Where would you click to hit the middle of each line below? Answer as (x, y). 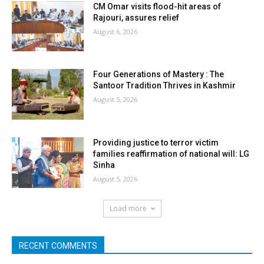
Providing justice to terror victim (156, 143)
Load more (128, 208)
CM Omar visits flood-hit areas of (157, 6)
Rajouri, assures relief (136, 17)
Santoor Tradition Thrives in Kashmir (165, 86)
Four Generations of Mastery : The (159, 75)
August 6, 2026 (115, 31)
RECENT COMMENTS (58, 245)
